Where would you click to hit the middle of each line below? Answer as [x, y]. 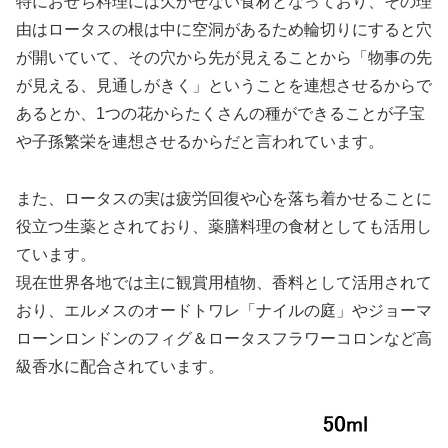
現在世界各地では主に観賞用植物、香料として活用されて [224, 282]
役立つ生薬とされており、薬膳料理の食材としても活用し [224, 226]
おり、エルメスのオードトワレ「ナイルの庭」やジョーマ [224, 310]
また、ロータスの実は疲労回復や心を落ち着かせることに [224, 198]
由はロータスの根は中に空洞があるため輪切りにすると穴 [224, 29]
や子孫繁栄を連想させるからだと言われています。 [200, 141]
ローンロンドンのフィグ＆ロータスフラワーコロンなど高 [224, 338]
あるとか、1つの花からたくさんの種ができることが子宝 [220, 113]
